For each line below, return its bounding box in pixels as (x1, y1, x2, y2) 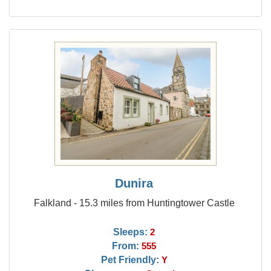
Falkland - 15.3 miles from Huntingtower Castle (33, 197, 235, 208)
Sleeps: (113, 226, 148, 237)
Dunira (115, 177, 154, 190)
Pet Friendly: (100, 254, 159, 265)
